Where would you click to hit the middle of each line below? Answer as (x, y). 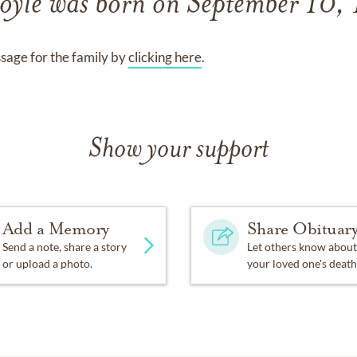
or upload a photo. (47, 263)
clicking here (165, 57)
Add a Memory (55, 229)
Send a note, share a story (64, 247)
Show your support (178, 150)
